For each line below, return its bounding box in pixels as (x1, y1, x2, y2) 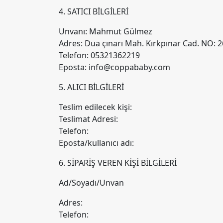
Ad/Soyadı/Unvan (59, 177, 124, 188)
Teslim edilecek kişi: (59, 102, 132, 112)
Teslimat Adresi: (59, 113, 118, 124)
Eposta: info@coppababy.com (59, 62, 170, 73)
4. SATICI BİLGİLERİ (59, 6, 128, 17)
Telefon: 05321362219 (59, 50, 140, 61)
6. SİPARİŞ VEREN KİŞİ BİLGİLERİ (59, 157, 177, 168)
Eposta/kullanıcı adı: (59, 137, 134, 148)
